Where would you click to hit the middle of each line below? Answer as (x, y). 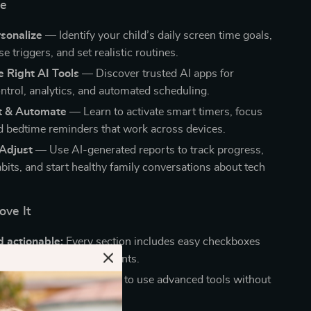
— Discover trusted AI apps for (157, 74)
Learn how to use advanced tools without (169, 280)
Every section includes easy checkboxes (162, 242)
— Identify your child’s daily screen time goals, (158, 35)
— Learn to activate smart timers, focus (165, 112)
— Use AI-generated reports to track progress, (149, 150)
